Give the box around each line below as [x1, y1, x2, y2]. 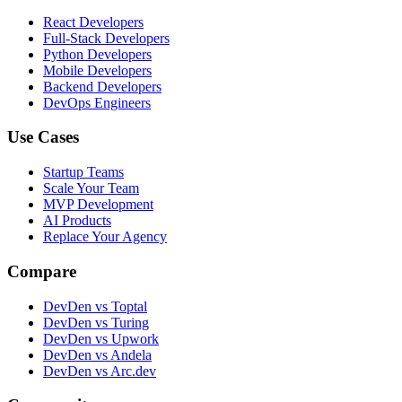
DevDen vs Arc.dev [43, 363, 156, 379]
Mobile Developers [43, 62, 152, 78]
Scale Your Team [43, 180, 139, 197]
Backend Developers [43, 78, 162, 94]
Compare [7, 261, 76, 281]
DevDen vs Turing [43, 314, 149, 330]
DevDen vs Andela [43, 346, 152, 363]
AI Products [43, 213, 111, 229]
